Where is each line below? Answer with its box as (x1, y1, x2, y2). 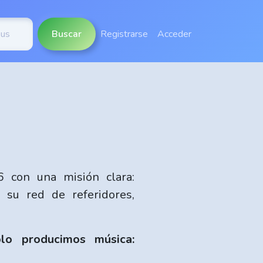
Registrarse (100, 28, 148, 41)
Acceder (157, 28, 191, 41)
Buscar (52, 28, 82, 41)
